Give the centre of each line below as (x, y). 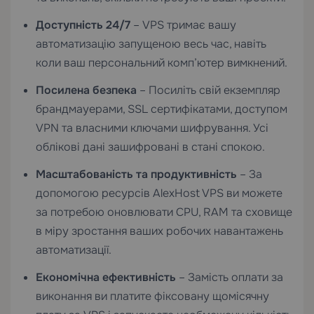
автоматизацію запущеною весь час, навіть (151, 44)
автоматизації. (74, 250)
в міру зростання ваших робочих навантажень (159, 231)
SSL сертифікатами (179, 109)
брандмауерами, (82, 109)
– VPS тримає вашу (183, 25)
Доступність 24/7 (83, 25)
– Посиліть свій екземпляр (209, 90)
